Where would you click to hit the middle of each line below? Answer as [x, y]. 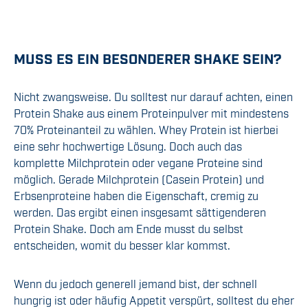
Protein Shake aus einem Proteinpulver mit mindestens [151, 113]
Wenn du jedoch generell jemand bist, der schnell [135, 284]
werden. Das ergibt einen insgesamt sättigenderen [140, 212]
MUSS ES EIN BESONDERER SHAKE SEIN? [147, 58]
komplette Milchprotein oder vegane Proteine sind [138, 163]
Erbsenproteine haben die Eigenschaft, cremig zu [136, 196]
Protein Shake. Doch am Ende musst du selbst [129, 229]
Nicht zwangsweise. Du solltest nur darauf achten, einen [153, 97]
